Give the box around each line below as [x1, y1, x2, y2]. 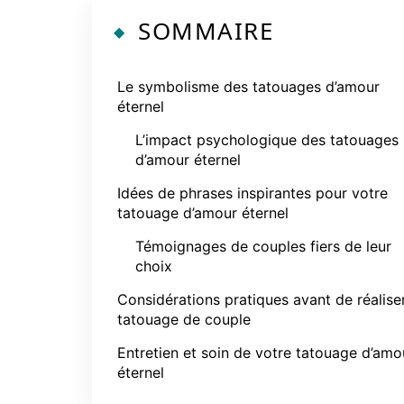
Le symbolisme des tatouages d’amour [117, 78, 380, 96]
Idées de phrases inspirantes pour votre [117, 184, 388, 202]
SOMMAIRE [138, 14, 273, 47]
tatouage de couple [117, 310, 251, 328]
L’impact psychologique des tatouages [135, 131, 399, 149]
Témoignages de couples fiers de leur [135, 237, 391, 255]
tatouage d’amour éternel [117, 204, 289, 222]
